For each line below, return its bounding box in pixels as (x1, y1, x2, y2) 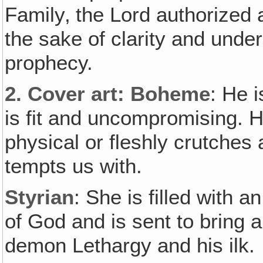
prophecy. (5, 50, 93, 75)
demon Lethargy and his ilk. (5, 233, 255, 257)
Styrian (5, 185, 75, 209)
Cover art (28, 82, 118, 106)
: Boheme (117, 82, 211, 106)
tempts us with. (5, 154, 143, 178)
